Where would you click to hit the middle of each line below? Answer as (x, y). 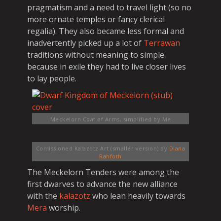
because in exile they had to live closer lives (107, 67)
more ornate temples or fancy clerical (96, 19)
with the (43, 196)
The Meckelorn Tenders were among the (103, 172)
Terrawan (162, 43)
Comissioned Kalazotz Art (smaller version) (97, 148)
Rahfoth (110, 156)
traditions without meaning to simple (96, 55)
